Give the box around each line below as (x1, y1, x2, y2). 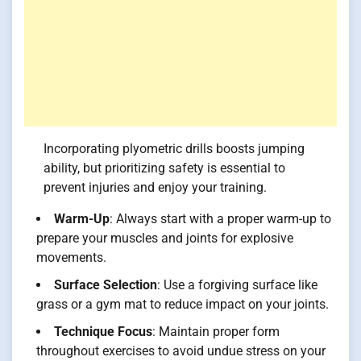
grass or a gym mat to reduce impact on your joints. (36, 296, 329, 312)
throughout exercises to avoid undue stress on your (36, 342, 326, 359)
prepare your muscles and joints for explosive (36, 230, 293, 246)
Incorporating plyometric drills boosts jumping (44, 140, 305, 156)
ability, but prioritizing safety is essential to (44, 160, 285, 176)
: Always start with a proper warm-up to (110, 210, 331, 226)
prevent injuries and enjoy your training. (44, 179, 267, 195)
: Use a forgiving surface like (157, 276, 317, 293)
